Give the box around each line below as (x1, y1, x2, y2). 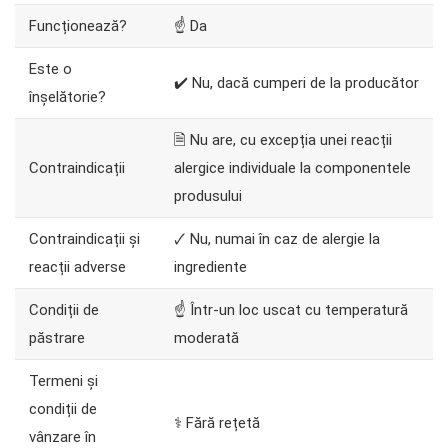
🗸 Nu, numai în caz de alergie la (174, 229, 380, 248)
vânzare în (29, 427, 96, 446)
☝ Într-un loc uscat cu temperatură (174, 300, 408, 319)
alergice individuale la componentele (174, 158, 411, 177)
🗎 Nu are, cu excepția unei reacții (174, 130, 392, 149)
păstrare (29, 328, 85, 347)
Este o (29, 59, 72, 78)
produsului (174, 186, 242, 205)
